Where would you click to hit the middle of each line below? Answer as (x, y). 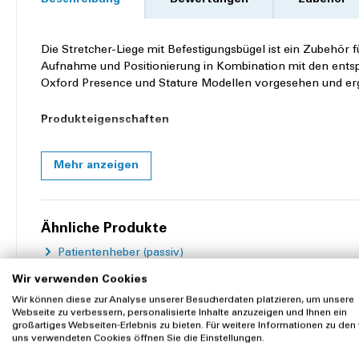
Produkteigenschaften (105, 121)
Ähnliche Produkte (104, 230)
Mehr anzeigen (96, 166)
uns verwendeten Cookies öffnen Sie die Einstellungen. (138, 338)
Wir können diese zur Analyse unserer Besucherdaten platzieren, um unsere (183, 300)
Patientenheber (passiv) (119, 254)
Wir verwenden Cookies (80, 280)
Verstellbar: (71, 151)
